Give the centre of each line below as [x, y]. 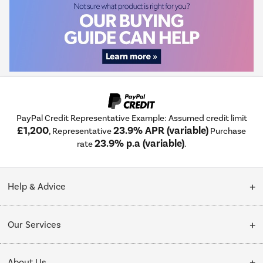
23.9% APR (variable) [161, 131]
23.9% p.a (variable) [139, 144]
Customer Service [45, 218]
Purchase [227, 131]
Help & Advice [37, 187]
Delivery [25, 256]
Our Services [35, 224]
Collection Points [43, 245]
